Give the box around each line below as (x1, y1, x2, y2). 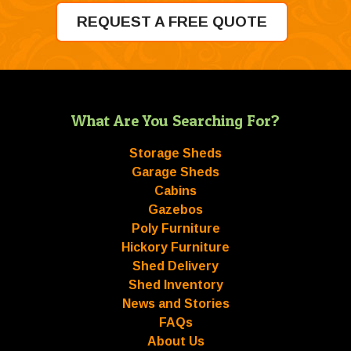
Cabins (154, 184, 197, 197)
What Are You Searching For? (71, 111, 280, 130)
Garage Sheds (132, 165, 219, 179)
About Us (147, 335, 204, 348)
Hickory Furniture (121, 241, 230, 254)
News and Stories (121, 297, 230, 310)
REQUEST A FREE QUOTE (76, 13, 267, 30)
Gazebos (148, 203, 203, 216)
